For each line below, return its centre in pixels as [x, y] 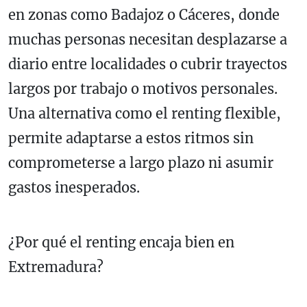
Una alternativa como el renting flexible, [145, 113]
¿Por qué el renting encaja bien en [121, 242]
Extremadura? [56, 267]
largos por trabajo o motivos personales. [143, 88]
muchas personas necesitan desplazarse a [148, 39]
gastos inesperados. [74, 187]
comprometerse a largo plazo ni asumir [141, 162]
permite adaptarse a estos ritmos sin [131, 138]
